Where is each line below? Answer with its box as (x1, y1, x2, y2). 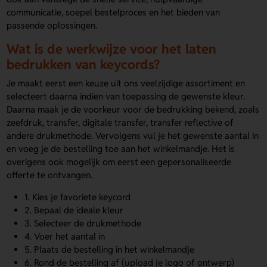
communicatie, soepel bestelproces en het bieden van (7, 7, 221, 18)
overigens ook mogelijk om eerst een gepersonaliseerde (7, 156, 232, 167)
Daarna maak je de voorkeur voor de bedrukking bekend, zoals (7, 103, 260, 115)
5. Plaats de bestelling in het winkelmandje (24, 243, 195, 255)
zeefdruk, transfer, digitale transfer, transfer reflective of (7, 116, 234, 128)
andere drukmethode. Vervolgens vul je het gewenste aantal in (7, 129, 259, 141)
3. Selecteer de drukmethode (24, 217, 142, 229)
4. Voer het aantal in (24, 230, 105, 242)
